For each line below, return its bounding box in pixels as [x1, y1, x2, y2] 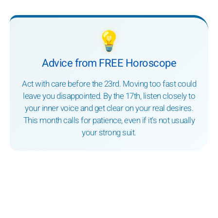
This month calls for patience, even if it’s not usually [23, 114, 195, 127]
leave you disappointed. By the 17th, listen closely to [23, 90, 195, 103]
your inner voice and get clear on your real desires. [25, 102, 193, 115]
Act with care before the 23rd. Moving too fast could [22, 78, 196, 91]
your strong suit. [82, 127, 136, 139]
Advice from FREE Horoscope [42, 55, 176, 71]
